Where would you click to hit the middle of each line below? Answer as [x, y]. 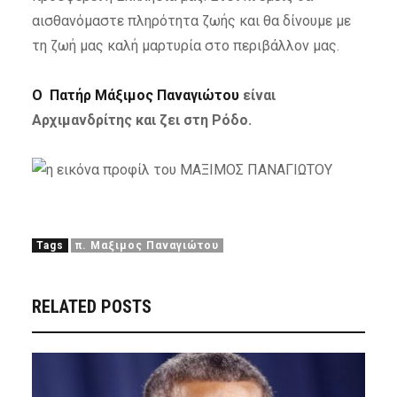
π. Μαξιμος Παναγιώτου [147, 246]
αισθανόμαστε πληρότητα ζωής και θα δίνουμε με [191, 21]
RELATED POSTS [91, 307]
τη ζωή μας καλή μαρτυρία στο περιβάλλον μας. [185, 46]
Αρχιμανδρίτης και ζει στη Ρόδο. [141, 121]
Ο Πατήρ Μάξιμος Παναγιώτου [135, 96]
